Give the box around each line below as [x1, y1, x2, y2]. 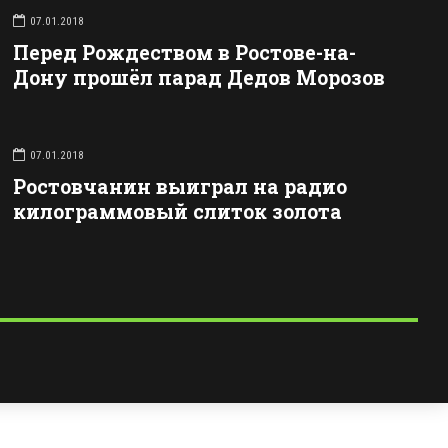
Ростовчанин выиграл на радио [12, 174, 347, 200]
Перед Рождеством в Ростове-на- [12, 40, 356, 66]
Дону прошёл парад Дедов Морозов [12, 65, 385, 91]
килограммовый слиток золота [12, 199, 342, 225]
